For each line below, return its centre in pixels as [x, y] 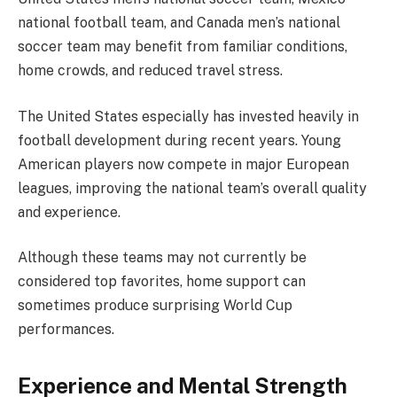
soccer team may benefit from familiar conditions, [183, 47]
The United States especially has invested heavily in [188, 116]
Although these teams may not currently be [162, 258]
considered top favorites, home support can [162, 282]
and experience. [69, 212]
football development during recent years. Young [179, 140]
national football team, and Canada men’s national [179, 23]
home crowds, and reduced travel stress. [150, 71]
